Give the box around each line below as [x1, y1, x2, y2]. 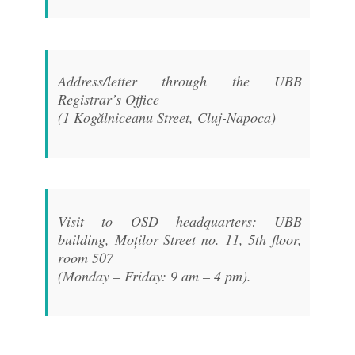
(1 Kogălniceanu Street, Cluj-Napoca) [57, 108, 276, 128]
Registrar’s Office [57, 90, 159, 109]
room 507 [57, 247, 113, 267]
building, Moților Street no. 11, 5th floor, [57, 229, 303, 249]
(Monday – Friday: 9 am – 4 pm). [57, 265, 251, 285]
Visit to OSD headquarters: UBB [57, 211, 303, 231]
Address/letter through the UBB [57, 71, 303, 91]
